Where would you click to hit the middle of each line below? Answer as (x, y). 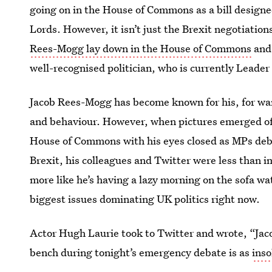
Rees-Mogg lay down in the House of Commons (141, 48)
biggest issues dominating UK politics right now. (145, 199)
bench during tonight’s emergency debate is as (141, 252)
